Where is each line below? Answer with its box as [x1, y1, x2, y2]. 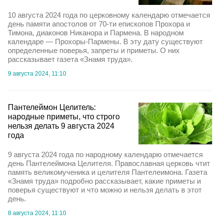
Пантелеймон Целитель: [8, 103, 96, 112]
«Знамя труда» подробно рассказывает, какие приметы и [8, 176, 201, 185]
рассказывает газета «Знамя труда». [8, 55, 133, 64]
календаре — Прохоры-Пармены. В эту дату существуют [8, 37, 203, 46]
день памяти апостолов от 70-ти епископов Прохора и [8, 20, 190, 28]
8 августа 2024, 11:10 [8, 209, 66, 217]
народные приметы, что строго [8, 112, 120, 121]
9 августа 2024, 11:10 [8, 70, 66, 78]
